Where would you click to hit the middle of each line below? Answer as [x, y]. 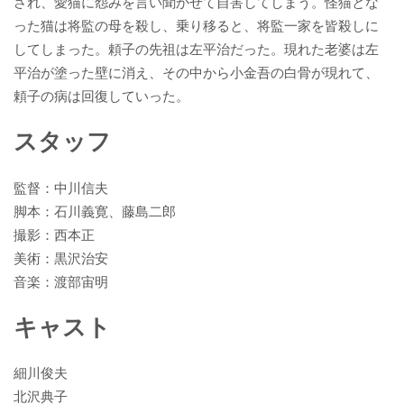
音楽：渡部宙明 [61, 281]
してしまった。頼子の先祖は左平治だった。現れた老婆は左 [196, 48]
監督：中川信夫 [61, 187]
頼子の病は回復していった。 [101, 95]
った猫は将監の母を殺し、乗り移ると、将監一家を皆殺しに [196, 25]
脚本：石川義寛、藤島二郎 [95, 211]
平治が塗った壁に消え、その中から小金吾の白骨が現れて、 [196, 72]
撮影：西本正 [54, 234]
